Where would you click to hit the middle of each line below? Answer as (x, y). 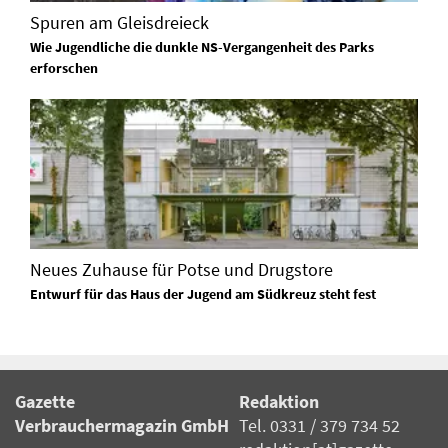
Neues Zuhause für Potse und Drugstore (181, 270)
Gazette (45, 402)
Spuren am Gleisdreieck (119, 23)
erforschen (64, 68)
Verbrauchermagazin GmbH (122, 426)
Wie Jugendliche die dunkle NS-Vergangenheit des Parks (202, 47)
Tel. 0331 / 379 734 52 (319, 426)
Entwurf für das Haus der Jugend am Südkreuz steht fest (203, 294)
